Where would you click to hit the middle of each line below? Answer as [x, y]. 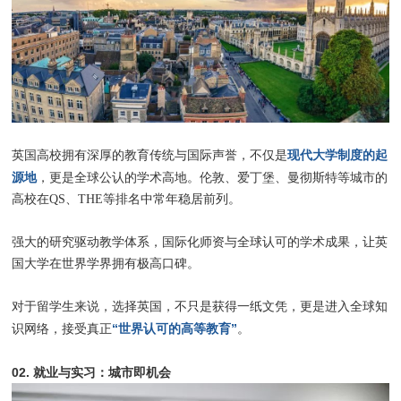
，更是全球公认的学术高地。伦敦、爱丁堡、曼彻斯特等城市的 [213, 177]
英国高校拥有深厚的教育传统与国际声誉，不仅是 [150, 155]
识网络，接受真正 [62, 328]
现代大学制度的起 [338, 154]
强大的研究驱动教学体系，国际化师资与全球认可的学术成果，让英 [200, 242]
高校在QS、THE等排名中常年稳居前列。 [127, 199]
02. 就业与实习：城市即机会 [92, 372]
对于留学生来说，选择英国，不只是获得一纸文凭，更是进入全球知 [200, 306]
